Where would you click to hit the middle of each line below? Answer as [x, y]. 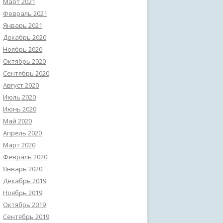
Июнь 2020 [20, 109]
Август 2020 [21, 85]
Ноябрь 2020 [23, 49]
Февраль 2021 [25, 13]
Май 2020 [17, 121]
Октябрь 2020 [24, 61]
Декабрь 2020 [25, 37]
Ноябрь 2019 [23, 193]
